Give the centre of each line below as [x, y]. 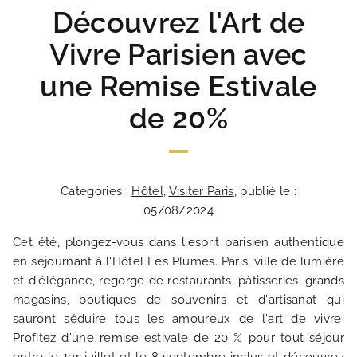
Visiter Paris [201, 191]
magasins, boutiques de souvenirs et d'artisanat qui [178, 300]
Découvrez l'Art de [178, 22]
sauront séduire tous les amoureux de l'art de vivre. [178, 319]
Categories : [96, 191]
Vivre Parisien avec [178, 54]
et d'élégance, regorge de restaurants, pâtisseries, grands [178, 280]
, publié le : [265, 191]
